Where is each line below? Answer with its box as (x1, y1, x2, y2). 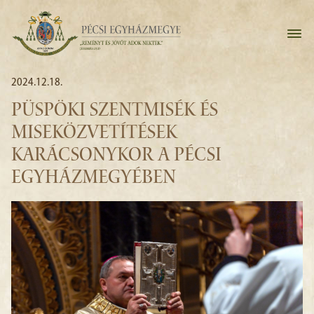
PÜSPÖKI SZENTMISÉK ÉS (11, 100, 218, 123)
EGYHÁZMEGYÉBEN (11, 168, 176, 190)
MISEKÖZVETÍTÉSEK (11, 123, 177, 145)
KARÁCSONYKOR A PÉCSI (11, 145, 221, 168)
